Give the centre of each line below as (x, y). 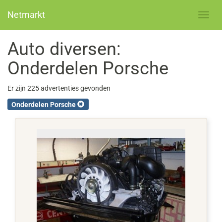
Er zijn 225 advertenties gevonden (59, 88)
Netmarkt (26, 15)
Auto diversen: (64, 49)
